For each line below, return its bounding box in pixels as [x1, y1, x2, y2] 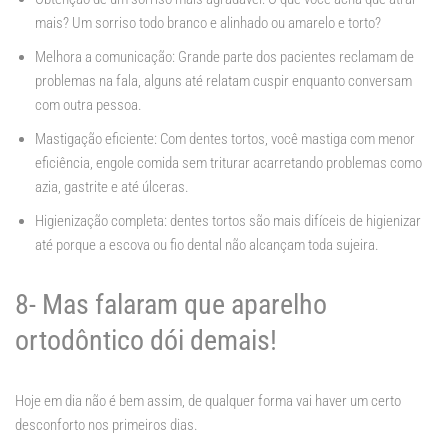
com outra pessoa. [35, 96, 142, 115]
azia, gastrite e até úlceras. [35, 178, 189, 197]
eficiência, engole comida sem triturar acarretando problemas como [35, 154, 422, 173]
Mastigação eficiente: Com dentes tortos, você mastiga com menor [35, 130, 415, 149]
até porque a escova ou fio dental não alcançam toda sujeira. [35, 236, 379, 255]
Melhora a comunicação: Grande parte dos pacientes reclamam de [35, 48, 414, 67]
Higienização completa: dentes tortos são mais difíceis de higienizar [35, 212, 421, 231]
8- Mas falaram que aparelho [15, 288, 327, 322]
